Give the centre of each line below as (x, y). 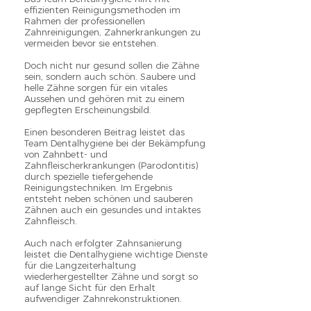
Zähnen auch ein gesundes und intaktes (112, 210)
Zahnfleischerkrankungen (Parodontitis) (111, 165)
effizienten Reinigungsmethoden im (102, 10)
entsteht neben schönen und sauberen (109, 199)
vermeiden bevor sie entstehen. (94, 43)
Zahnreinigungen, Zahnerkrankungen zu (112, 32)
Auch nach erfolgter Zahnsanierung (103, 243)
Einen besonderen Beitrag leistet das (104, 132)
